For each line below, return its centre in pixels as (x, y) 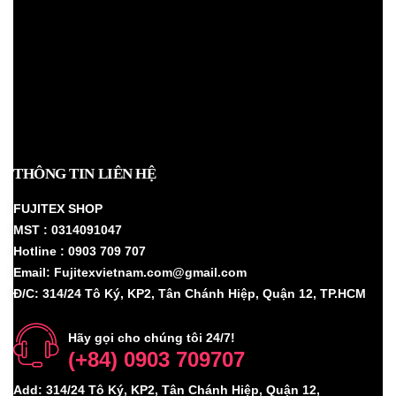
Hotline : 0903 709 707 (80, 251)
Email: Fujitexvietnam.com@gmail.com (130, 272)
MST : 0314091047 (68, 229)
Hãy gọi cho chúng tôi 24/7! (152, 337)
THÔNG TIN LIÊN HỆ (85, 173)
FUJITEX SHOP (58, 208)
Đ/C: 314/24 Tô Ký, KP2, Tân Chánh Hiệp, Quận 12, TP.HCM (190, 293)
